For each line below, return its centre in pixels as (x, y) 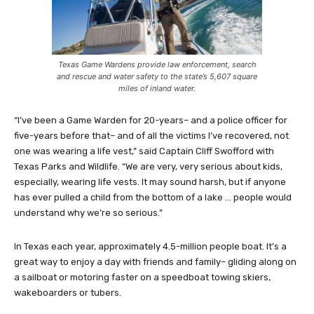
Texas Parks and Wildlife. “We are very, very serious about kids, (148, 167)
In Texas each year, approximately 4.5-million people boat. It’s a (150, 247)
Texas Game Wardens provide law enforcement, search (157, 65)
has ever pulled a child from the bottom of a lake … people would (153, 198)
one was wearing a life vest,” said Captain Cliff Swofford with (144, 151)
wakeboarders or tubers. (68, 293)
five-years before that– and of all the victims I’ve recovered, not (151, 136)
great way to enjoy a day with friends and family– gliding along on (155, 262)
